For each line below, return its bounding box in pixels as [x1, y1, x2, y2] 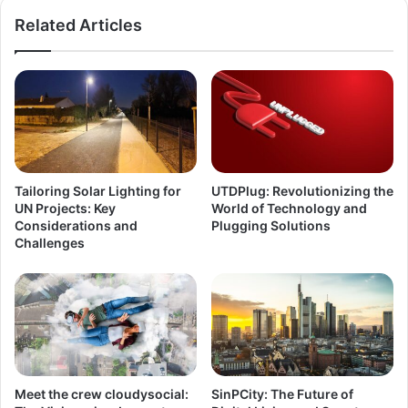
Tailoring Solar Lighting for [15, 182, 181, 199]
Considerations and [15, 217, 138, 233]
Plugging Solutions [211, 217, 331, 233]
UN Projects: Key [15, 199, 116, 216]
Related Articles [15, 15, 142, 35]
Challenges [15, 234, 85, 250]
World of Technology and [211, 199, 367, 216]
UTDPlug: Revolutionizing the [211, 182, 393, 199]
